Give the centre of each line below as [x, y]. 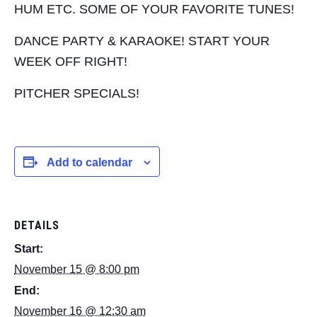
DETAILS [37, 226]
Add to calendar [90, 163]
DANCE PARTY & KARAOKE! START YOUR [142, 41]
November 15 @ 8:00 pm [77, 270]
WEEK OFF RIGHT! [71, 62]
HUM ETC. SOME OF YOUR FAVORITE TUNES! [154, 10]
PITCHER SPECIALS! [77, 94]
